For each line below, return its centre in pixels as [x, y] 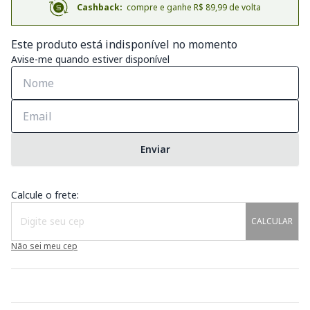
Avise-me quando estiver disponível [90, 59]
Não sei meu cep [44, 246]
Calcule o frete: [45, 194]
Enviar [155, 149]
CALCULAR [272, 221]
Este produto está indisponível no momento [124, 44]
